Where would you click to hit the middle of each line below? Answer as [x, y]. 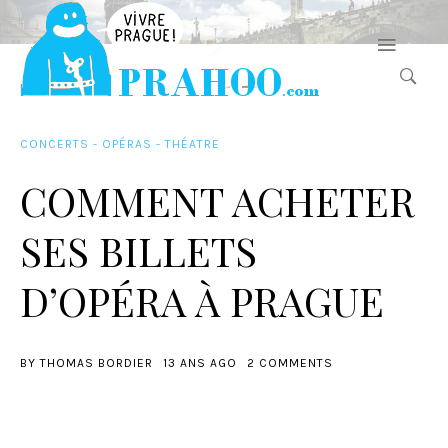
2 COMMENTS [290, 363]
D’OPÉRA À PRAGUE [202, 300]
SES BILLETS [138, 250]
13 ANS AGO [200, 363]
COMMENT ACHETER [217, 200]
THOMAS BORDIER [96, 363]
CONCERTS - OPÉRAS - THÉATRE [120, 144]
